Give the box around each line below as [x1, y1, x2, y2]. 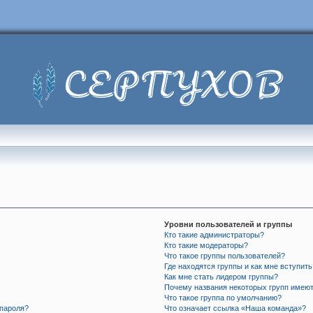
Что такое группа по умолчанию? [164, 293, 282, 302]
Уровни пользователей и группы [164, 220, 293, 228]
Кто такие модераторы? [164, 241, 249, 249]
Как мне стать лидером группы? [164, 272, 279, 281]
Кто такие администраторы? [164, 231, 265, 239]
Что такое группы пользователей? [164, 252, 286, 260]
